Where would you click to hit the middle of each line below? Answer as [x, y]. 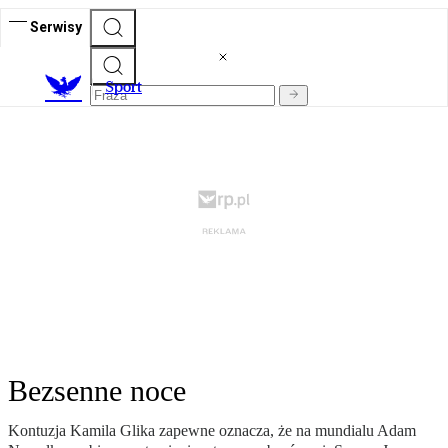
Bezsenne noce [97, 391]
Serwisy [56, 26]
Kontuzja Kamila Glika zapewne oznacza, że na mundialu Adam [212, 431]
